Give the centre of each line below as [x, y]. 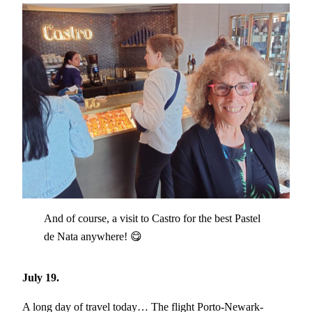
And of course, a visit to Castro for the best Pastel [152, 219]
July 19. [41, 278]
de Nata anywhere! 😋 [93, 237]
